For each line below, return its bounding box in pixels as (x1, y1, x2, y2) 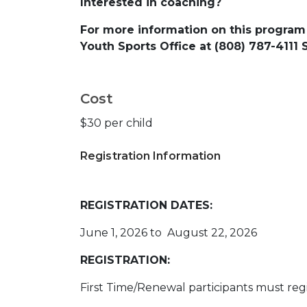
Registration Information (80, 149, 221, 162)
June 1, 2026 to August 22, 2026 (80, 225, 257, 239)
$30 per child (80, 116, 153, 130)
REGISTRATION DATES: (80, 198, 212, 212)
